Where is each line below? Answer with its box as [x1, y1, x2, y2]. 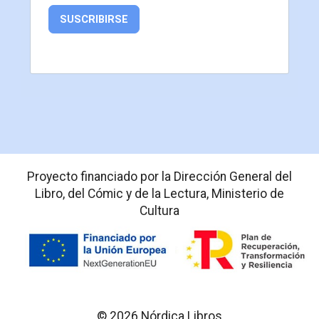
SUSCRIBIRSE [60, 14, 128, 26]
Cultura [140, 204, 179, 219]
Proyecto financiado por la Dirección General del [27, 169, 292, 184]
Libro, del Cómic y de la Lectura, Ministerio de [35, 187, 284, 202]
